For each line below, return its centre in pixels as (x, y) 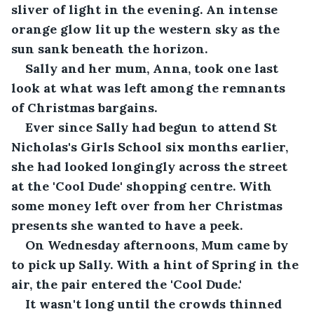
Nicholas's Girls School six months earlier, (151, 146)
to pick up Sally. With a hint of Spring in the (157, 264)
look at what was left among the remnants (150, 88)
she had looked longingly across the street (151, 166)
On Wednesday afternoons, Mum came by (158, 245)
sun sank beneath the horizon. (109, 48)
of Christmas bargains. (84, 107)
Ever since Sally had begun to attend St (153, 127)
